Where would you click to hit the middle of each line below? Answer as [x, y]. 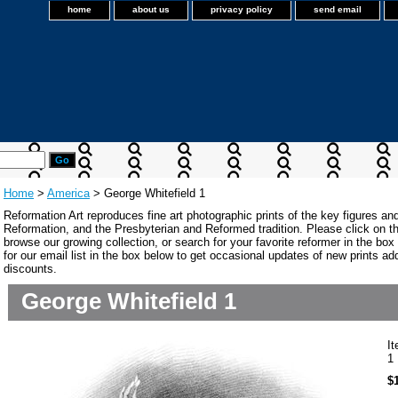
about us [151, 9]
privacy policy [242, 9]
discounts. [30, 269]
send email [338, 9]
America [68, 193]
